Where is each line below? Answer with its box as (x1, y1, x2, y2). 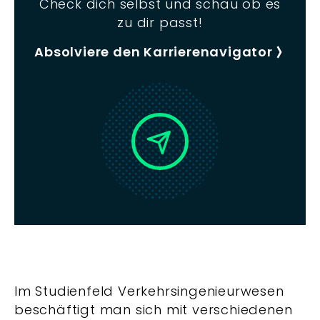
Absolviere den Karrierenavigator (34, 43, 273, 61)
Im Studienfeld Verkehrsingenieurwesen (14, 282, 284, 300)
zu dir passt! (117, 14, 203, 31)
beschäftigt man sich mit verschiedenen (14, 301, 293, 319)
